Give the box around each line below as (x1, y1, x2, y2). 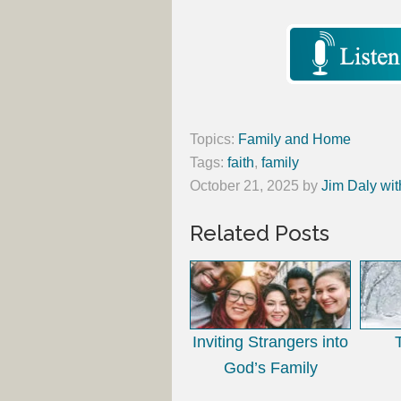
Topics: (190, 132, 238, 148)
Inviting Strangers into (192, 332, 348, 351)
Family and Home (238, 132, 351, 148)
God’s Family (223, 358, 318, 377)
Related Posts (190, 220, 329, 247)
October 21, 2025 (190, 178, 299, 194)
